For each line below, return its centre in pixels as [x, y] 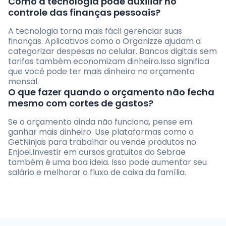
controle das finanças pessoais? [84, 13]
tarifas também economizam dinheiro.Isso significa [109, 62]
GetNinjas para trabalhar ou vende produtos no [102, 142]
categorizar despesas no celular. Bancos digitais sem [112, 51]
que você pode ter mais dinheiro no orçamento [101, 72]
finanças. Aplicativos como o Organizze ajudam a [104, 41]
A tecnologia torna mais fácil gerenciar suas [95, 31]
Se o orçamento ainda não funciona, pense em [100, 122]
